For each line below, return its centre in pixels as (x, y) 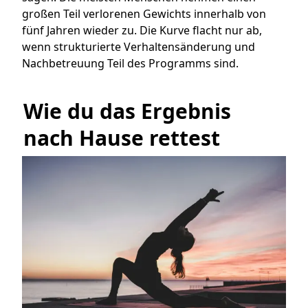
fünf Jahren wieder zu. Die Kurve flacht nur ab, (142, 31)
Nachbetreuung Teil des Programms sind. (130, 64)
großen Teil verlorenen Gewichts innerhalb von (144, 14)
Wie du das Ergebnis (127, 111)
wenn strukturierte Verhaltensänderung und (139, 47)
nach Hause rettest (122, 138)
